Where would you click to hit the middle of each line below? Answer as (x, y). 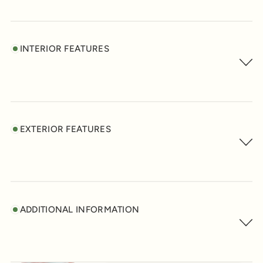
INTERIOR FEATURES (64, 49)
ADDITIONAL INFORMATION (80, 209)
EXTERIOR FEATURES (65, 129)
